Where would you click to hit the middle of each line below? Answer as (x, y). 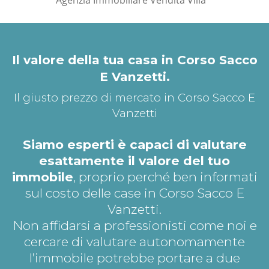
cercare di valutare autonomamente (134, 241)
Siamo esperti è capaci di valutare (134, 144)
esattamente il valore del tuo (134, 160)
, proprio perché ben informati (165, 177)
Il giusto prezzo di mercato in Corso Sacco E (134, 97)
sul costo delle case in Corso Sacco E (134, 193)
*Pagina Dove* (134, 15)
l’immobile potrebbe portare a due (134, 258)
